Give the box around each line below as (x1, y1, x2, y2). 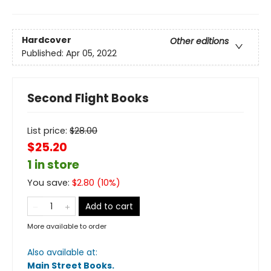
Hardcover (22, 33, 71, 46)
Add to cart (85, 200, 133, 212)
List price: (27, 124, 70, 137)
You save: (27, 176, 72, 189)
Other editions (170, 34, 229, 47)
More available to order (27, 221, 106, 231)
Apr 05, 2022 (66, 47, 117, 59)
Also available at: (27, 246, 97, 258)
